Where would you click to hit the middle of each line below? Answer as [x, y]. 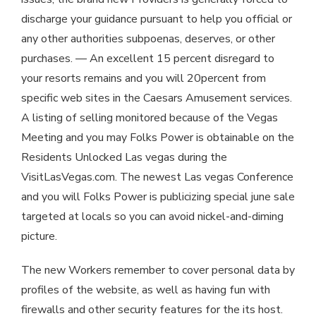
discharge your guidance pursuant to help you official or [157, 19]
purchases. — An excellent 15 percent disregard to [148, 59]
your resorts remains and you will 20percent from [144, 79]
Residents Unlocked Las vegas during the [124, 158]
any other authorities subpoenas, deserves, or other [148, 39]
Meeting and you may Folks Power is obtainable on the [158, 138]
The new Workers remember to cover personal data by [158, 271]
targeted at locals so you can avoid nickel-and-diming [152, 217]
